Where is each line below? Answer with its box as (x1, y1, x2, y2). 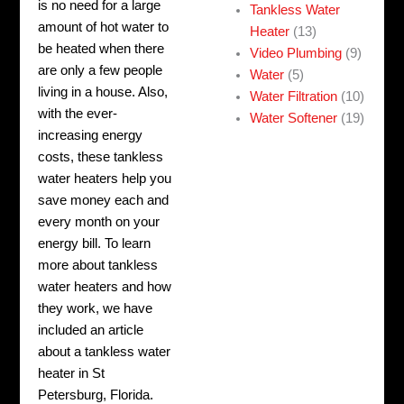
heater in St (38, 366, 106, 381)
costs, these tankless (38, 150, 164, 165)
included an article (38, 323, 144, 338)
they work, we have (38, 301, 153, 317)
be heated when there (38, 41, 165, 57)
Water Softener (250, 111, 338, 126)
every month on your (38, 215, 161, 230)
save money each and (38, 193, 170, 208)
